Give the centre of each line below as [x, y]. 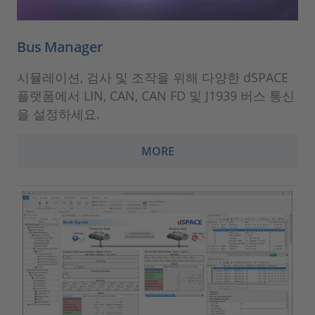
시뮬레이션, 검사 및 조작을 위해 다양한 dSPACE [153, 77]
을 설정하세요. [58, 114]
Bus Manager [60, 46]
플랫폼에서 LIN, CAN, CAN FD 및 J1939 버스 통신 [156, 95]
